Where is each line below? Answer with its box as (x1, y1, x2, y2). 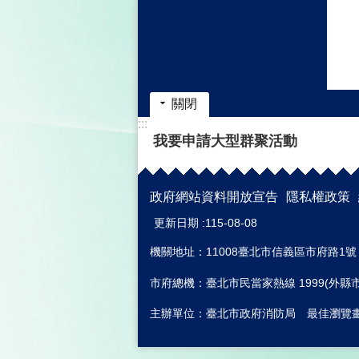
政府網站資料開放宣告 (150, 190, 278, 204)
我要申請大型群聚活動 (153, 133, 297, 149)
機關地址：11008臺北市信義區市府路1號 (150, 245, 357, 259)
